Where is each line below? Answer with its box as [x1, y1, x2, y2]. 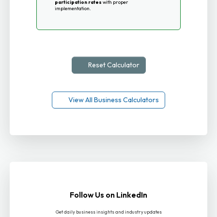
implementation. [54, 5, 91, 12]
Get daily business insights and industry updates [55, 209, 162, 215]
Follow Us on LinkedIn [70, 189, 147, 200]
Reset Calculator [88, 61, 139, 70]
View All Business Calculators [67, 95, 159, 105]
